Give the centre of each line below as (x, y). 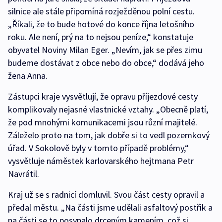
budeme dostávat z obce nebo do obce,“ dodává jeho (106, 63)
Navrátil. (25, 174)
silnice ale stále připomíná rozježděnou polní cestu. (101, 11)
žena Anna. (30, 76)
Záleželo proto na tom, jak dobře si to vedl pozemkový (109, 135)
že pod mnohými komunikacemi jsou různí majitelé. (103, 122)
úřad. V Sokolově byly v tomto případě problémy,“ (98, 148)
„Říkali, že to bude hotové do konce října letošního (101, 24)
